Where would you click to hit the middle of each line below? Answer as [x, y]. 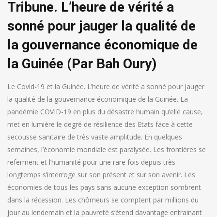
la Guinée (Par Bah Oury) [82, 64]
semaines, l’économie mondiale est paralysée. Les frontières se [107, 150]
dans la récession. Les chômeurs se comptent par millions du [103, 200]
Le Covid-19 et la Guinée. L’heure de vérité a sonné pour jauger [106, 87]
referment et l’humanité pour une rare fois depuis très [91, 162]
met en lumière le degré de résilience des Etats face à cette [100, 124]
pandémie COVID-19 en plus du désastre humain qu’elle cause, [105, 112]
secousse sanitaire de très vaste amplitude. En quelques [95, 137]
